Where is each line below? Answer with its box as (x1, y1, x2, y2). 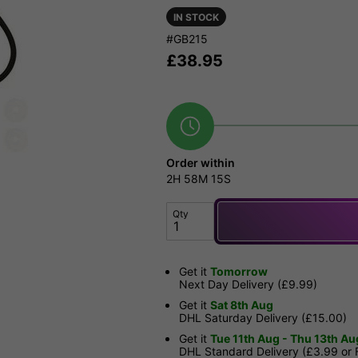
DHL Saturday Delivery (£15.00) (179, 311, 347, 325)
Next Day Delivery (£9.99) (179, 277, 317, 292)
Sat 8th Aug (210, 298, 273, 312)
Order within (166, 156, 235, 170)
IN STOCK (173, 11, 219, 24)
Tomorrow (210, 265, 268, 279)
